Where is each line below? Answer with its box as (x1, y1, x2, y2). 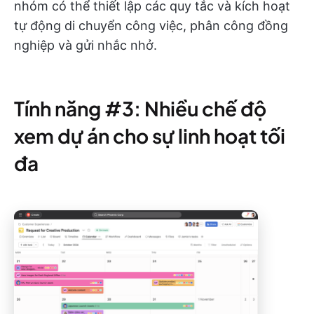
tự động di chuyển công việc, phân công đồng (14, 18, 288, 33)
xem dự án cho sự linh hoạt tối (14, 123, 285, 148)
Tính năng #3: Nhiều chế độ (14, 95, 266, 121)
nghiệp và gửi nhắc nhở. (14, 37, 157, 53)
